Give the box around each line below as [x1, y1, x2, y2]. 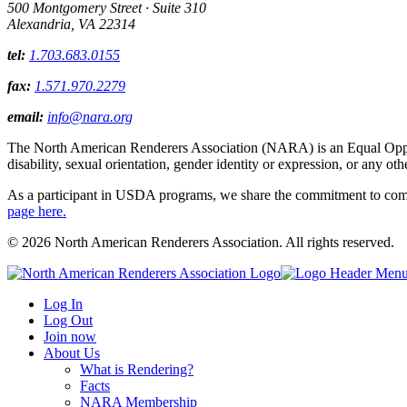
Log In [44, 296, 83, 313]
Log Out [44, 313, 93, 329]
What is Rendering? [80, 362, 194, 378]
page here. [7, 203, 66, 220]
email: [7, 109, 44, 125]
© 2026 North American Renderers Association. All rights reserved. [7, 234, 394, 251]
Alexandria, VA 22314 [7, 16, 135, 33]
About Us [44, 345, 100, 362]
